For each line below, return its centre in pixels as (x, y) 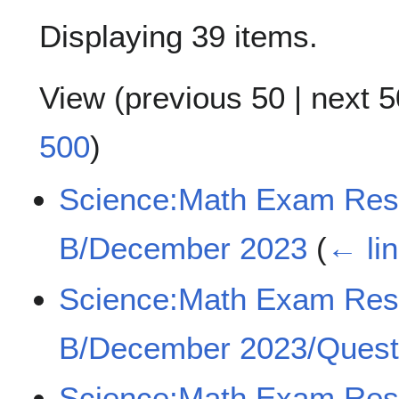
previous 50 (205, 98)
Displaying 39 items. (179, 37)
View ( (82, 98)
